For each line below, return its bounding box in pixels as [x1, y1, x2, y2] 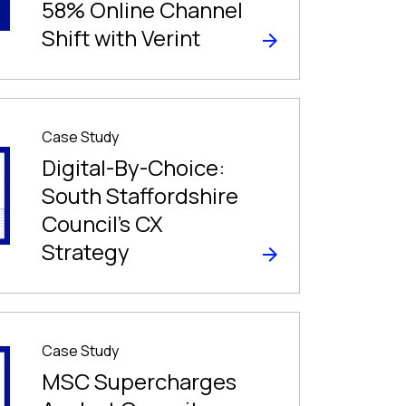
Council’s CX [42, 208, 163, 238]
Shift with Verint [42, 23, 200, 53]
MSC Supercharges [42, 366, 237, 396]
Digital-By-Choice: [42, 152, 225, 182]
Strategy [42, 237, 130, 266]
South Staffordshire [42, 180, 238, 210]
